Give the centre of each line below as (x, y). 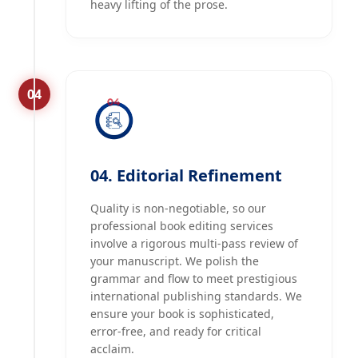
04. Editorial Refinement (186, 176)
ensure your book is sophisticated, (182, 314)
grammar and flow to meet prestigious (194, 279)
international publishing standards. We (196, 296)
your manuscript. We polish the (175, 261)
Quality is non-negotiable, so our (178, 209)
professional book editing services (182, 226)
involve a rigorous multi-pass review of (194, 244)
